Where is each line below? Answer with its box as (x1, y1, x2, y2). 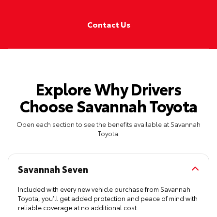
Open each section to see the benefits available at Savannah (16, 120, 201, 129)
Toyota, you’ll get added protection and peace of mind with (18, 193, 198, 202)
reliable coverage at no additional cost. (18, 202, 138, 212)
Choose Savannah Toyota (19, 94, 198, 117)
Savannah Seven (18, 162, 88, 175)
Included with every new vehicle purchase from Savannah (18, 184, 190, 193)
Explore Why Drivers (36, 77, 181, 100)
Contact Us (87, 18, 130, 30)
